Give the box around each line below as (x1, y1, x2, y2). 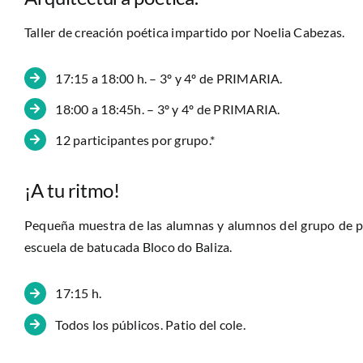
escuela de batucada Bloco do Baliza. (23, 239, 233, 255)
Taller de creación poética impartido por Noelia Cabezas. (23, 23, 345, 40)
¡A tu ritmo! (23, 178, 120, 203)
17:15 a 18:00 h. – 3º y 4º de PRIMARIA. (55, 70, 283, 86)
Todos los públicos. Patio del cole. (55, 316, 246, 332)
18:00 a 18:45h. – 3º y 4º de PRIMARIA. (55, 100, 280, 117)
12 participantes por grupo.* (55, 131, 216, 147)
